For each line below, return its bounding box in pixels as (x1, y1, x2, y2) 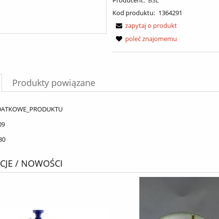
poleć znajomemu (125, 34, 177, 43)
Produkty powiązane (12, 77, 95, 89)
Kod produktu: (112, 8, 155, 17)
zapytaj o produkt (125, 21, 177, 30)
